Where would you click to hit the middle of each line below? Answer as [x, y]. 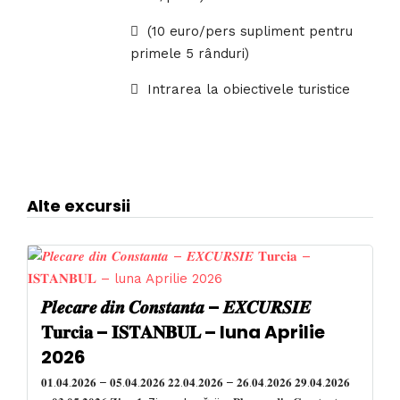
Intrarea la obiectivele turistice [249, 89]
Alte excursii [79, 205]
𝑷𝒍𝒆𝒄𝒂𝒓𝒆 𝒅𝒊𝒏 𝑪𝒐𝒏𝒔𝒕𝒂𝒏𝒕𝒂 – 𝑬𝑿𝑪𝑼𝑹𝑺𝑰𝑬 [176, 307]
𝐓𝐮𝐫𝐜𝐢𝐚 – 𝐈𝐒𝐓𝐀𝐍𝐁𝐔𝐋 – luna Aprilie [183, 332]
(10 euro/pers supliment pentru [250, 31]
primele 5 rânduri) [190, 53]
